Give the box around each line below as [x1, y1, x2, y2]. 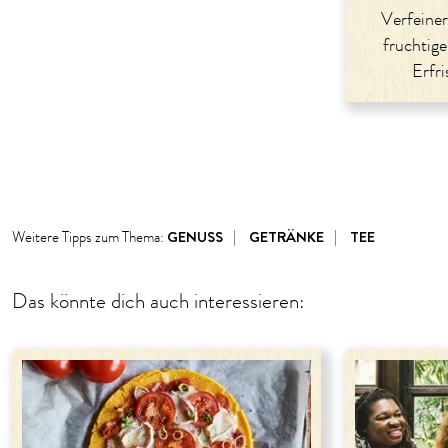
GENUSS [167, 226, 223, 248]
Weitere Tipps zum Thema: [12, 227, 167, 248]
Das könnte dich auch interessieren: [12, 287, 305, 316]
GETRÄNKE [249, 226, 324, 248]
